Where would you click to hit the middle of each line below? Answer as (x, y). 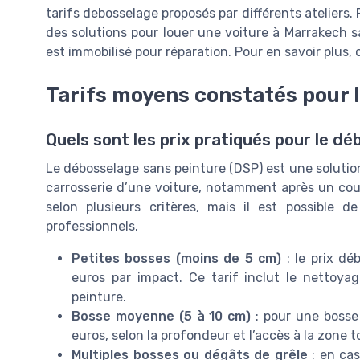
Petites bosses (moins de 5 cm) (177, 259)
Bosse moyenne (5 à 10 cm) (162, 317)
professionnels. (92, 227)
